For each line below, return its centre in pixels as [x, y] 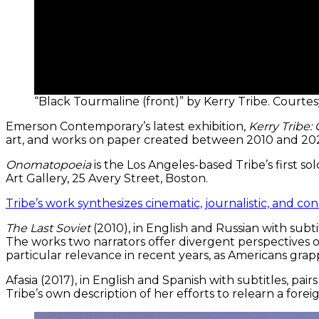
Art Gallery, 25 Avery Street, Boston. [107, 178]
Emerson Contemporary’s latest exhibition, [127, 126]
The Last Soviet [48, 228]
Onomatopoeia [48, 164]
